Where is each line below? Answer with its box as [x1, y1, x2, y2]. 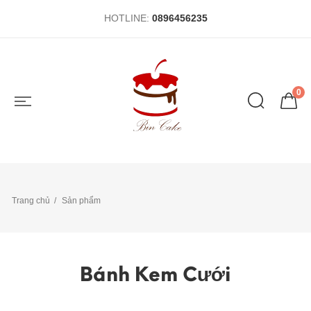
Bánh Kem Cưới [80, 262, 231, 286]
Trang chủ [12, 196, 50, 205]
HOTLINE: [103, 12, 152, 24]
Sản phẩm [62, 196, 101, 205]
